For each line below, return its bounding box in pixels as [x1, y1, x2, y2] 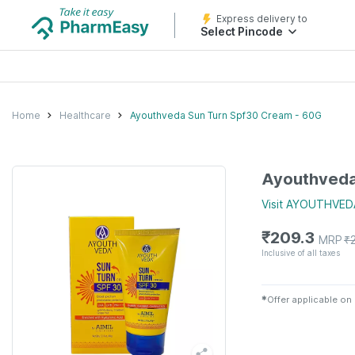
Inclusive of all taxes [261, 247, 340, 258]
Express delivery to [216, 13, 307, 25]
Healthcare [59, 109, 111, 121]
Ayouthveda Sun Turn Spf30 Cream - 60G [130, 109, 322, 121]
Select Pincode [200, 25, 283, 38]
